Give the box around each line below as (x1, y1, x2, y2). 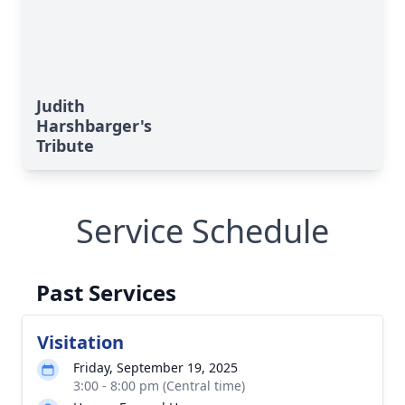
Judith (36, 95, 85, 117)
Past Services (36, 278, 176, 307)
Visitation (37, 330, 124, 354)
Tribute (36, 135, 94, 156)
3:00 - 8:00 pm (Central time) (73, 377, 245, 394)
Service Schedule (76, 209, 329, 253)
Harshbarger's (36, 115, 152, 137)
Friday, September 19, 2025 (73, 359, 238, 376)
